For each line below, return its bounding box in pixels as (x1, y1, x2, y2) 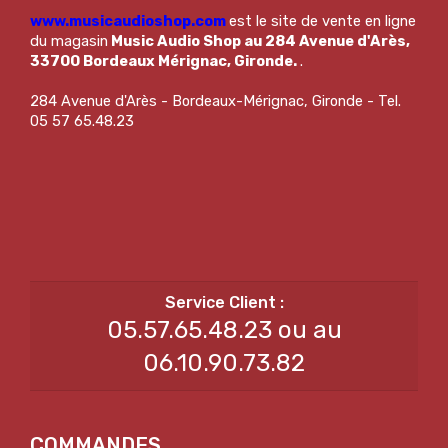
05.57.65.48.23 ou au (106, 315, 342, 344)
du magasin (30, 31, 108, 50)
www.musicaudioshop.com (30, 11, 229, 30)
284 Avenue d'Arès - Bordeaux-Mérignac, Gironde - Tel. (30, 91, 401, 110)
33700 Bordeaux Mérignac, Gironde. (30, 51, 300, 70)
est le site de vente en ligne (229, 11, 416, 30)
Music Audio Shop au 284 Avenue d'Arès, (108, 31, 410, 50)
